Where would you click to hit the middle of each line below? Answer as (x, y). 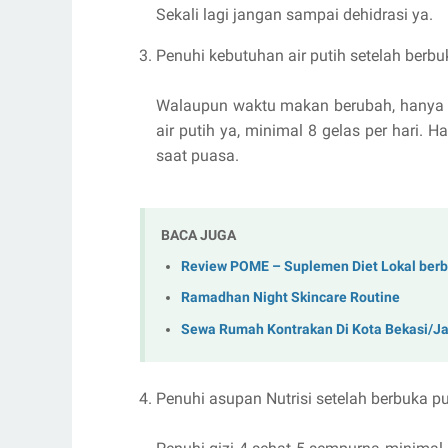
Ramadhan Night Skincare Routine (290, 298)
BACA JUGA (198, 235)
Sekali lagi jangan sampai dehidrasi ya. (294, 14)
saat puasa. (197, 155)
